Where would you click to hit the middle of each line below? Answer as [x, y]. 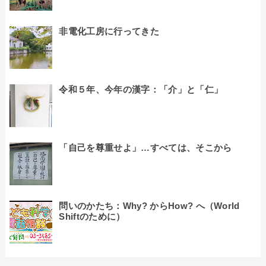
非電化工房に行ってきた [109, 31]
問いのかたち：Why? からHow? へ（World [149, 205]
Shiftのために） [92, 216]
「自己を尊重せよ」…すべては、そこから [145, 147]
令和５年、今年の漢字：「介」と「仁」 [141, 89]
